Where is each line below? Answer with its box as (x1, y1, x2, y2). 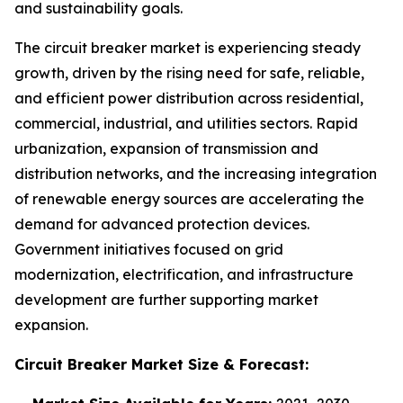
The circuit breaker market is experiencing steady (14, 39, 361, 57)
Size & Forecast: (184, 355, 309, 373)
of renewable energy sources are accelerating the (14, 190, 364, 208)
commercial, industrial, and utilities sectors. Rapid (14, 114, 358, 132)
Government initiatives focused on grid (14, 240, 283, 258)
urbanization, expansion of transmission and (14, 139, 318, 157)
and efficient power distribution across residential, (14, 89, 363, 107)
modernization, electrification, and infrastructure (14, 265, 354, 283)
